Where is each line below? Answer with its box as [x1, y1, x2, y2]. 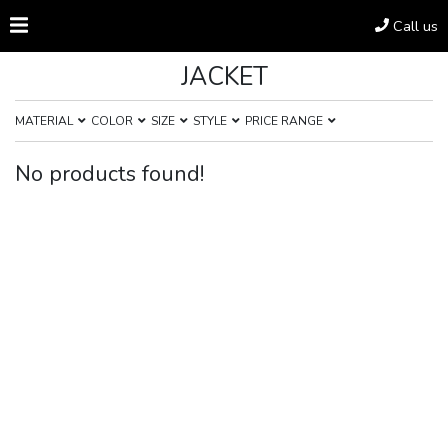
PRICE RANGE [245, 113, 323, 129]
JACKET [180, 60, 268, 94]
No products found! [15, 159, 204, 189]
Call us [393, 15, 438, 36]
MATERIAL [15, 113, 73, 129]
